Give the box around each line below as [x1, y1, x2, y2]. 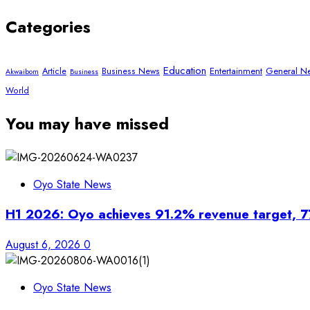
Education [163, 62, 206, 78]
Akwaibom [6, 66, 39, 77]
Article [42, 64, 66, 77]
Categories [6, 14, 91, 39]
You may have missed [6, 111, 169, 136]
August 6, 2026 [6, 237, 84, 253]
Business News [102, 64, 160, 77]
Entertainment [210, 64, 262, 77]
